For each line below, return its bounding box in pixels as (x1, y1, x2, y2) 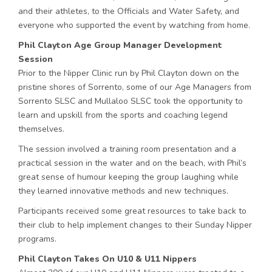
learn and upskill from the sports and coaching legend (18, 109, 228, 121)
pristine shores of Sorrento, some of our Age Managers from (18, 81, 251, 93)
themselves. (18, 123, 64, 135)
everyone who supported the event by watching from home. (18, 19, 250, 32)
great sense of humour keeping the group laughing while (18, 171, 239, 183)
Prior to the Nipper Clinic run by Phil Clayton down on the (18, 67, 239, 80)
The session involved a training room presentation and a (18, 143, 236, 155)
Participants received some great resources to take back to (18, 205, 246, 217)
